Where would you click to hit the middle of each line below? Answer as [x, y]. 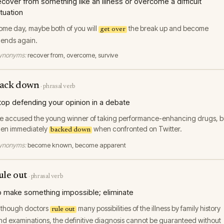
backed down [70, 130]
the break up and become [168, 28]
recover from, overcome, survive [73, 55]
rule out [63, 209]
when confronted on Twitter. [137, 129]
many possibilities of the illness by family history [148, 208]
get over [113, 29]
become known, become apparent [77, 145]
